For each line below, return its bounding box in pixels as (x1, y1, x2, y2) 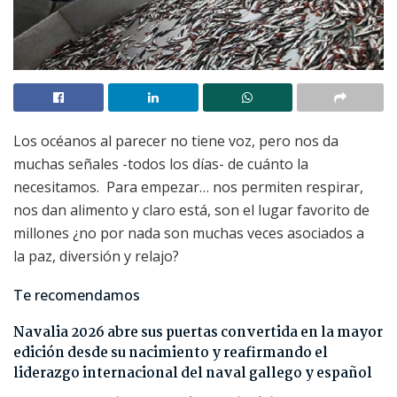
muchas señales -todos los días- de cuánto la (13, 154, 308, 175)
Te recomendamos (13, 285, 140, 306)
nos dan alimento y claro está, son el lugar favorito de (13, 200, 370, 221)
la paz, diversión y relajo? (13, 246, 179, 267)
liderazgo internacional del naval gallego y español (13, 362, 372, 385)
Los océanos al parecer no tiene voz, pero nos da (13, 131, 339, 152)
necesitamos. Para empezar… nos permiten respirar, (13, 177, 363, 198)
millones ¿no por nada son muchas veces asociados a (13, 223, 364, 244)
